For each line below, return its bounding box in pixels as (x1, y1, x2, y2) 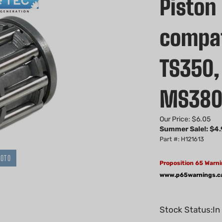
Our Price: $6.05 (160, 115, 211, 123)
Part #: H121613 (160, 135, 204, 143)
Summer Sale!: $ (160, 125, 214, 133)
